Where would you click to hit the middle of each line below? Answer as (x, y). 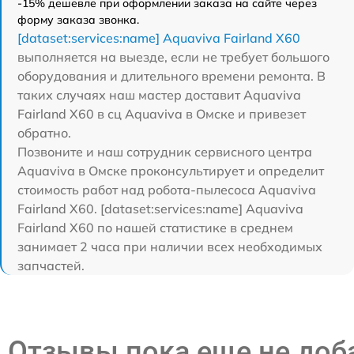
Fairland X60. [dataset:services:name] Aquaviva (160, 209)
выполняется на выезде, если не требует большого (173, 57)
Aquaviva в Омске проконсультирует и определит (171, 171)
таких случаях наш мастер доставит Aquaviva (159, 95)
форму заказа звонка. (78, 20)
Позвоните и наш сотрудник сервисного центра (165, 152)
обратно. (44, 133)
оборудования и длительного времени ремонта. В (171, 76)
